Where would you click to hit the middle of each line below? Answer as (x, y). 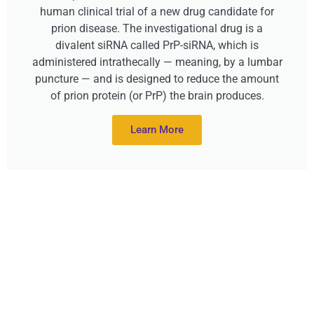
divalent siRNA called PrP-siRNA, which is (157, 46)
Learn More (157, 130)
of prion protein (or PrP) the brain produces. (157, 96)
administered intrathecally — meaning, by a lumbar (157, 62)
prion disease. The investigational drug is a (157, 29)
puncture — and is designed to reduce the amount (157, 79)
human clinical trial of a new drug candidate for (157, 12)
